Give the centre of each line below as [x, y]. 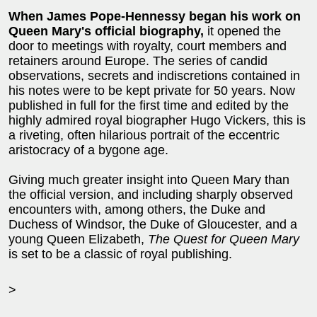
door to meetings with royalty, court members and [148, 46]
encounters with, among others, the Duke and [137, 209]
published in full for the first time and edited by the [149, 105]
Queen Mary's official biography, [106, 31]
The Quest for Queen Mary [224, 239]
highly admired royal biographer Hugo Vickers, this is [157, 120]
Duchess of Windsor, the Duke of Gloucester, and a [153, 224]
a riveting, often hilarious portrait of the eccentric [144, 135]
